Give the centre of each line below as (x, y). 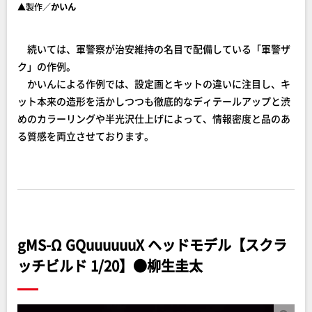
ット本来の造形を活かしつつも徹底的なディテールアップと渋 (154, 101)
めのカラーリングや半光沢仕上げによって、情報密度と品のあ (154, 118)
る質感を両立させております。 (86, 136)
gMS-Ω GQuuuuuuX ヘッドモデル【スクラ (152, 245)
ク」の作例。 (47, 66)
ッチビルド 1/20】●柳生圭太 (110, 266)
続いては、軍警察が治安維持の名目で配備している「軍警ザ (154, 49)
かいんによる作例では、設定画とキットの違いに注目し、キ (154, 84)
